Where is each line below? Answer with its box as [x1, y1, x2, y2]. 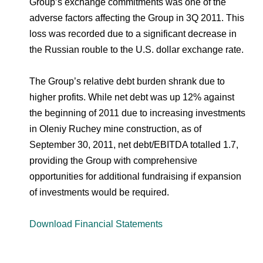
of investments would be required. [29, 187, 169, 197]
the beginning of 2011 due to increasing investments [29, 108, 245, 118]
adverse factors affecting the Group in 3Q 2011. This [29, 13, 244, 23]
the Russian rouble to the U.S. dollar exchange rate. [29, 45, 244, 55]
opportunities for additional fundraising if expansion [29, 171, 241, 181]
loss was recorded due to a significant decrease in [29, 29, 237, 39]
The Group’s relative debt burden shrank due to [29, 76, 225, 86]
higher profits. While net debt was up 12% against [29, 92, 234, 102]
